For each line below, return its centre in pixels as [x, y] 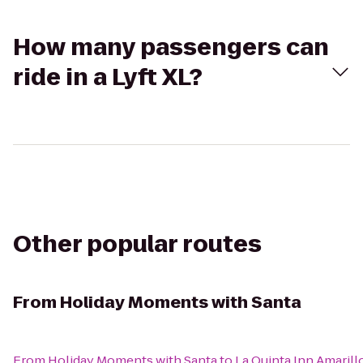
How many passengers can [171, 47]
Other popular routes [137, 244]
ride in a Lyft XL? [108, 77]
